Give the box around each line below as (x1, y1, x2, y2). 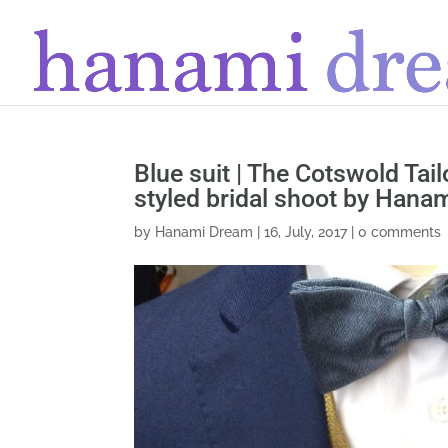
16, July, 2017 (264, 224, 348, 240)
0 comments (358, 224, 442, 240)
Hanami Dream (155, 224, 254, 240)
